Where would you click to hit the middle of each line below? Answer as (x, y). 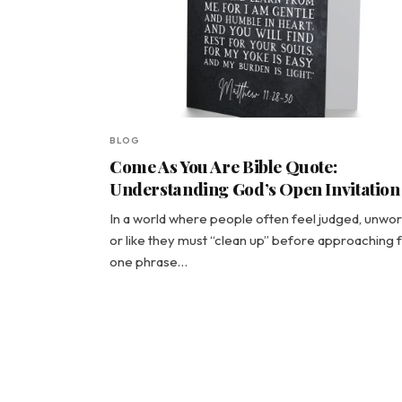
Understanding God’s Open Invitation (255, 188)
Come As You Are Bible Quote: (223, 166)
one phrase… (149, 262)
